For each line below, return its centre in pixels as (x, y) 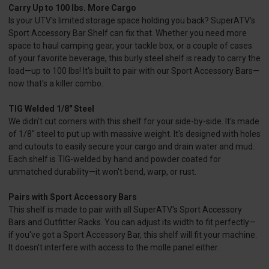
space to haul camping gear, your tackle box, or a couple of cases (130, 46)
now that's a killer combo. (56, 84)
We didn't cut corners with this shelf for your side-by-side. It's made (134, 122)
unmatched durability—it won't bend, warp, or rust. (102, 172)
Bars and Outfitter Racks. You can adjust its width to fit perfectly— (132, 222)
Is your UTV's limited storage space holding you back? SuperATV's (132, 21)
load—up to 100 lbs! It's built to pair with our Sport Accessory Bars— (134, 71)
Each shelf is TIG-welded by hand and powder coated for (115, 159)
